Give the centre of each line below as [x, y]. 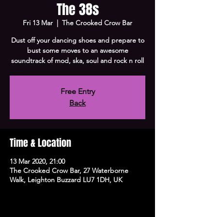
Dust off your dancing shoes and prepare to [77, 40]
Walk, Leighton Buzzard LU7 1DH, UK [66, 180]
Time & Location [40, 143]
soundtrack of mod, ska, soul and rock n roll [77, 61]
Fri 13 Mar [38, 23]
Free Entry [77, 91]
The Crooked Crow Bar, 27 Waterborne [69, 170]
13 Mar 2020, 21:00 [37, 161]
